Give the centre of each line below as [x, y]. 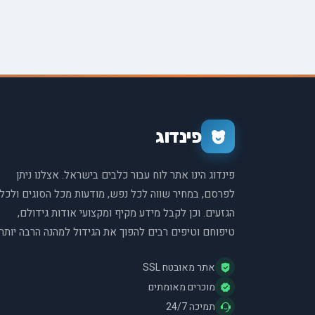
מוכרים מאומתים [182, 287]
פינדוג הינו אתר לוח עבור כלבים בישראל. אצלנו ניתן [126, 175]
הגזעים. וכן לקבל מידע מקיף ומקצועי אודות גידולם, [126, 213]
